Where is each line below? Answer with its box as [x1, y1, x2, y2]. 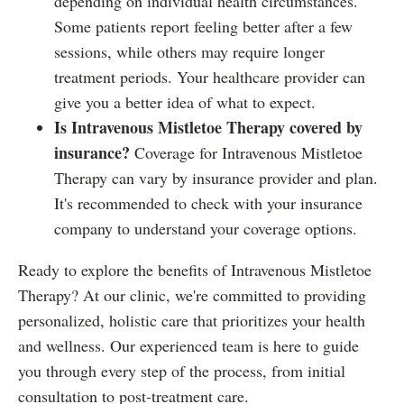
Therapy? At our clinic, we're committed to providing [18, 284, 366, 306]
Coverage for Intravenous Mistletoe [130, 142, 363, 163]
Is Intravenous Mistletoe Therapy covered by [54, 115, 363, 139]
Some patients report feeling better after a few [54, 15, 353, 37]
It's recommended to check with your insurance [54, 192, 363, 214]
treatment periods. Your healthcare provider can [54, 66, 365, 87]
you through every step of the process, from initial [18, 360, 345, 381]
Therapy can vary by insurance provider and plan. [54, 167, 378, 188]
